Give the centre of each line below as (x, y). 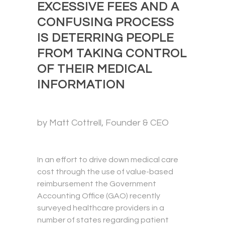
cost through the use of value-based (105, 172)
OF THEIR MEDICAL (95, 69)
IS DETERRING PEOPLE (105, 38)
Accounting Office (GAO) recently (99, 196)
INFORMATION (81, 85)
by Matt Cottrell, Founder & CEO (103, 123)
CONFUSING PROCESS (106, 23)
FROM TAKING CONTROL (112, 54)
